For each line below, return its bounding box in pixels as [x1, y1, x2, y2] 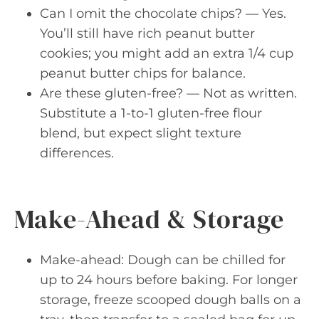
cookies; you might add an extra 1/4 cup [40, 45, 293, 61]
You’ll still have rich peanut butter [40, 25, 255, 41]
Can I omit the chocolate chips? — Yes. [40, 5, 286, 21]
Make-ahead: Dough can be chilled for [40, 251, 286, 268]
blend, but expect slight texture [40, 125, 241, 141]
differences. [40, 145, 114, 161]
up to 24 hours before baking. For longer [40, 271, 298, 288]
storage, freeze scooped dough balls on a [40, 291, 301, 308]
